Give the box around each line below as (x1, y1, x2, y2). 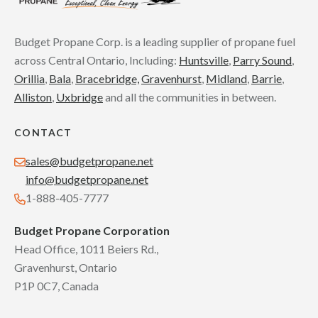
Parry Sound (233, 53, 292, 67)
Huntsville (179, 53, 229, 67)
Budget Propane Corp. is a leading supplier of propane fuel (14, 34, 295, 48)
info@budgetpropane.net (26, 172, 148, 186)
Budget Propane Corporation (14, 223, 170, 237)
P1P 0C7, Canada (14, 278, 99, 292)
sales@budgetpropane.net (26, 153, 153, 168)
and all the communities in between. (103, 89, 276, 104)
